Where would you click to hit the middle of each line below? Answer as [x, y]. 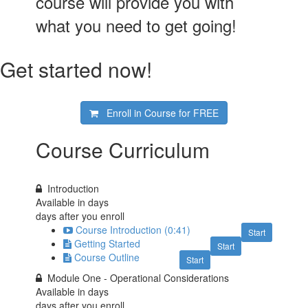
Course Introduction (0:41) [133, 230]
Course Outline [107, 257]
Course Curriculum [123, 150]
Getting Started [108, 243]
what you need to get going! [136, 25]
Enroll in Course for [150, 113]
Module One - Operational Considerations [139, 278]
